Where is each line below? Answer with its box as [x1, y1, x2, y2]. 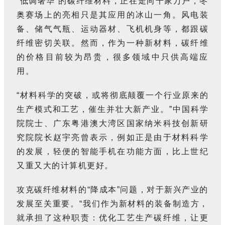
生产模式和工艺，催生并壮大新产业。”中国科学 [17, 104, 208, 114]
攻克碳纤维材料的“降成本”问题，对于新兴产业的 [17, 185, 208, 194]
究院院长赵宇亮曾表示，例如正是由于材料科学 [17, 133, 208, 142]
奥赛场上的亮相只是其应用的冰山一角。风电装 [17, 10, 208, 19]
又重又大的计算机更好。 [17, 161, 114, 170]
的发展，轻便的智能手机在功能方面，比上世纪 [17, 147, 208, 156]
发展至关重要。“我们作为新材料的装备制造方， [17, 199, 208, 208]
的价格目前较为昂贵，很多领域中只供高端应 [17, 52, 208, 61]
